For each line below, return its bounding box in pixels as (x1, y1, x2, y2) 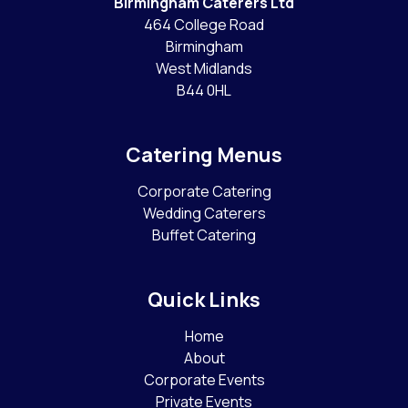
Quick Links (148, 286, 260, 314)
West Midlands (156, 58, 252, 79)
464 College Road (144, 15, 264, 36)
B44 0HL (177, 80, 231, 101)
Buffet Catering (152, 225, 256, 246)
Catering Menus (126, 141, 282, 169)
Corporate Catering (137, 181, 271, 202)
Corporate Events (143, 370, 265, 391)
